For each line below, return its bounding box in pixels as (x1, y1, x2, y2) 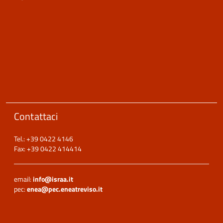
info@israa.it (33, 174, 73, 185)
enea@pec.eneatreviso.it (27, 184, 103, 195)
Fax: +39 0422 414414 (14, 143, 82, 154)
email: (14, 174, 33, 185)
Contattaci (14, 109, 58, 124)
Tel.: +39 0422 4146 (14, 133, 73, 144)
